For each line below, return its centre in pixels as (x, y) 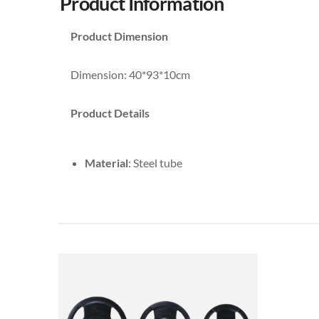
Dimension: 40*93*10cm (130, 74)
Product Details (110, 113)
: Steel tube (155, 162)
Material (106, 162)
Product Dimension (119, 36)
